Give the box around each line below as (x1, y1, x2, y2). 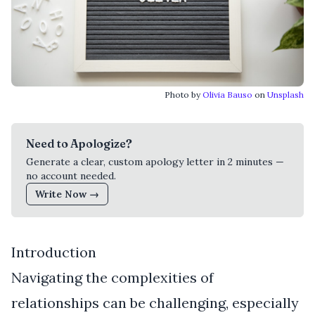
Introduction (11, 243, 96, 261)
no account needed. (26, 169, 116, 182)
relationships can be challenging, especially (11, 293, 299, 311)
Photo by (165, 89, 202, 100)
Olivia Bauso (202, 89, 252, 100)
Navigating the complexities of (11, 268, 214, 286)
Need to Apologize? (26, 136, 132, 150)
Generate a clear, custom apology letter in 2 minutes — (26, 155, 284, 168)
